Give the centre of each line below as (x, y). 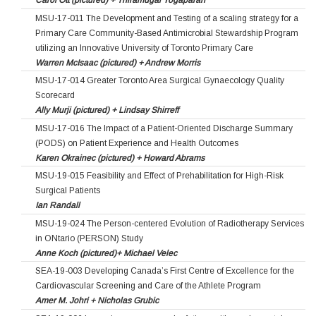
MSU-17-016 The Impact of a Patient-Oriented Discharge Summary (164, 128)
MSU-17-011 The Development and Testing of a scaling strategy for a (167, 18)
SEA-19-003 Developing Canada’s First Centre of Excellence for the (165, 271)
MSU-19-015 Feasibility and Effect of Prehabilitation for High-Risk (159, 176)
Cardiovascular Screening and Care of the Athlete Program (148, 286)
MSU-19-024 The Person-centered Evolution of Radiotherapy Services (170, 223)
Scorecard (55, 96)
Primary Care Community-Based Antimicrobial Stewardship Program (167, 33)
